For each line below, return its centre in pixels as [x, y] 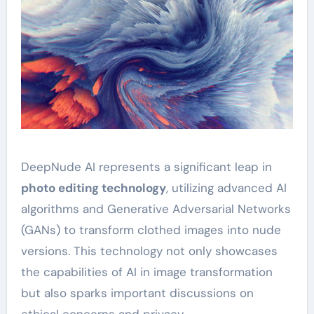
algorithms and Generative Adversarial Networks [156, 209]
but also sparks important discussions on [137, 293]
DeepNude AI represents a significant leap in [146, 166]
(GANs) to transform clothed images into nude [151, 230]
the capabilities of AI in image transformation [146, 272]
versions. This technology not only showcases [149, 251]
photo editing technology [93, 187]
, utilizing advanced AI [226, 187]
